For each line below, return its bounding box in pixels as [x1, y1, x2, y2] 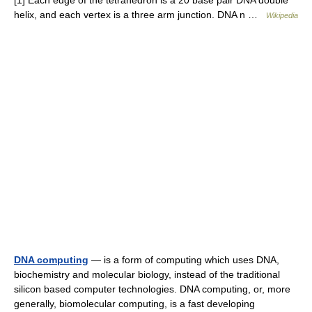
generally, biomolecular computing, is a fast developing [14, 298, 255, 309]
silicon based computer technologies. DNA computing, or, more [14, 283, 290, 295]
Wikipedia [266, 11, 298, 19]
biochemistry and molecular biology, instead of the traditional [14, 269, 280, 280]
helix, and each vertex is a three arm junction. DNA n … [14, 9, 266, 20]
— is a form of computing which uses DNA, [88, 254, 279, 265]
